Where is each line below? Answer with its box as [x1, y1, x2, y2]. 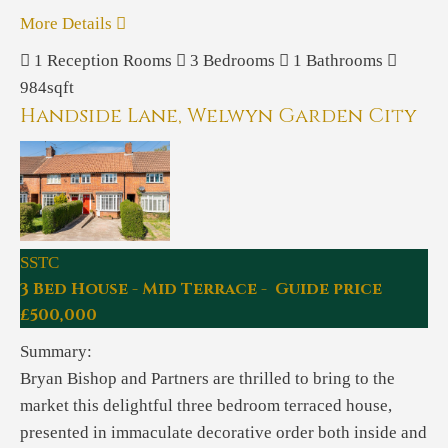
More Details [20, 13, 116, 33]
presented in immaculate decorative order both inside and [20, 422, 427, 442]
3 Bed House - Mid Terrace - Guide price [20, 277, 382, 300]
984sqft [20, 77, 74, 97]
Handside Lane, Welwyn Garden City [20, 101, 417, 129]
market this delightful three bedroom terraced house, [20, 395, 392, 415]
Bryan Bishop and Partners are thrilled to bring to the [20, 368, 395, 388]
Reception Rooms [47, 50, 172, 70]
